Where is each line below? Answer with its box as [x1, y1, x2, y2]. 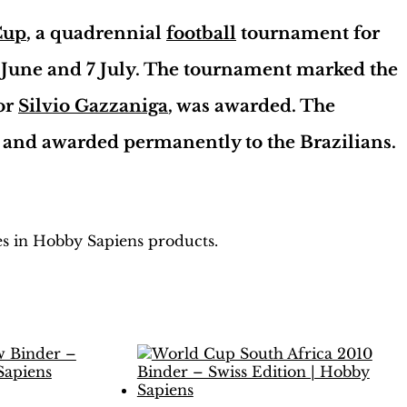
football [166, 22, 236, 44]
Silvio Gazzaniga [18, 94, 168, 116]
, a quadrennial [26, 22, 166, 44]
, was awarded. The [168, 94, 335, 116]
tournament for [236, 22, 380, 44]
